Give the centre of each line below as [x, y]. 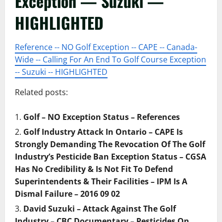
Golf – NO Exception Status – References [102, 117]
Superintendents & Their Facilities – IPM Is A [101, 181]
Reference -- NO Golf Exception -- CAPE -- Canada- [106, 47]
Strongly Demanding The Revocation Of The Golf [110, 144]
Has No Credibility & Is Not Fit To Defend [94, 169]
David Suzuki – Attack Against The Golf [100, 209]
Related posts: [41, 92]
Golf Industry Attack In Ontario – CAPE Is [103, 132]
